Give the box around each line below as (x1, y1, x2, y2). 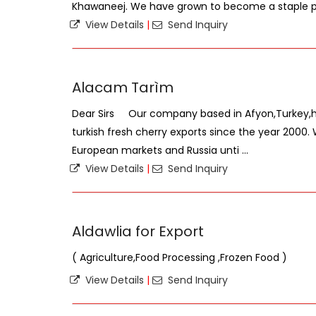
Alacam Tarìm (72, 78, 174, 97)
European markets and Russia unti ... (72, 143, 248, 157)
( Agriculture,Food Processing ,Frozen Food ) (72, 250, 287, 265)
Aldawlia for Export (72, 221, 204, 241)
